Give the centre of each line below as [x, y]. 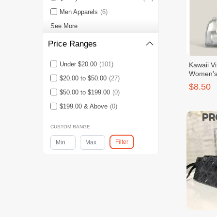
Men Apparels [78, 12]
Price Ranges [72, 44]
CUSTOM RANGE [70, 127]
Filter [122, 142]
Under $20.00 [78, 64]
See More [64, 26]
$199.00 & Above [83, 107]
